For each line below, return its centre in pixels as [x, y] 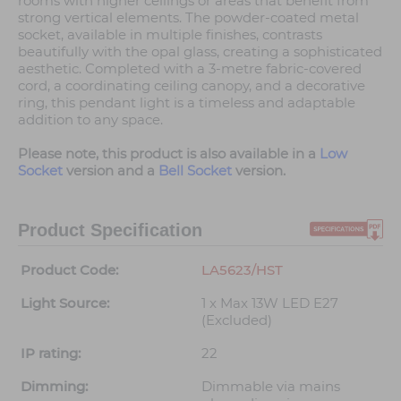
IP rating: [51, 354]
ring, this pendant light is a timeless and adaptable [187, 103]
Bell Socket [195, 171]
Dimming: [54, 387]
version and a [111, 171]
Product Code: [69, 270]
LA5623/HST [242, 270]
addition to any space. [90, 120]
